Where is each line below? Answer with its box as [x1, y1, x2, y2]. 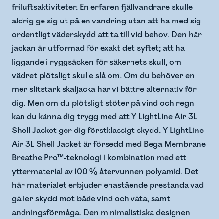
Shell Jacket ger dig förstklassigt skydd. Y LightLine [12, 126, 204, 136]
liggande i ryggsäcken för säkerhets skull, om [12, 57, 181, 67]
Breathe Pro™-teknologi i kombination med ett [12, 153, 186, 163]
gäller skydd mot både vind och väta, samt [12, 194, 170, 204]
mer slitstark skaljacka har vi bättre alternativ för [12, 85, 197, 95]
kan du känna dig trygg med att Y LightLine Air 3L [12, 112, 197, 122]
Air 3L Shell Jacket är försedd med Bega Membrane [12, 139, 206, 150]
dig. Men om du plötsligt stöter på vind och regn [12, 98, 194, 109]
